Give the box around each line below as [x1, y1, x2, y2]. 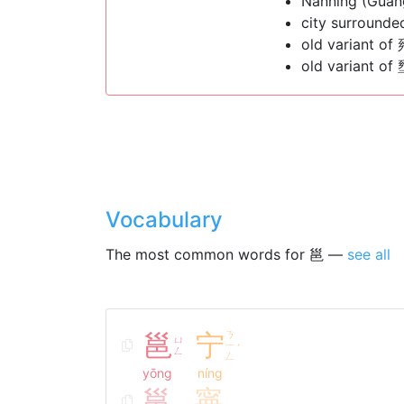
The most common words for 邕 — [106, 245, 347, 263]
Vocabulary [106, 207, 223, 233]
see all [347, 245, 390, 263]
